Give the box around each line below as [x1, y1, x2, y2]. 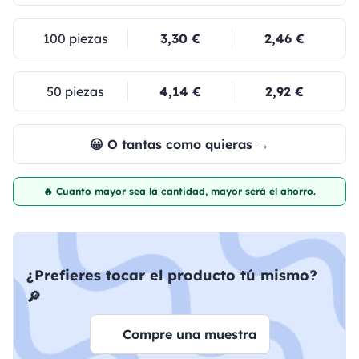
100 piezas [42, 30, 108, 46]
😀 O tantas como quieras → [90, 136, 269, 152]
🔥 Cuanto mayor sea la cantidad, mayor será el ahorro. [43, 185, 316, 197]
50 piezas [46, 83, 104, 99]
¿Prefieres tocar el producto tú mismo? [26, 266, 317, 284]
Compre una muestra [122, 326, 256, 342]
